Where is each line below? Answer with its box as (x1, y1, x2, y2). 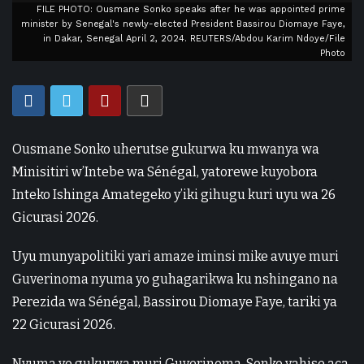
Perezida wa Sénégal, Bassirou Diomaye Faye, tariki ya (12, 294, 337, 310)
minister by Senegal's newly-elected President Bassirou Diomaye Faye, (21, 19, 345, 29)
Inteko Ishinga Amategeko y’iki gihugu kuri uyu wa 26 (12, 187, 336, 202)
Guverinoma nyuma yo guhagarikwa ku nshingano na (12, 271, 338, 287)
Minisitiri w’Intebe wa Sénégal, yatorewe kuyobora (12, 164, 318, 180)
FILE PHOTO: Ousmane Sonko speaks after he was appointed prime (37, 4, 345, 15)
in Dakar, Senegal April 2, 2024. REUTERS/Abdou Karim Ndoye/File (43, 33, 345, 44)
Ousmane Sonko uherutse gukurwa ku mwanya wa (12, 141, 319, 157)
